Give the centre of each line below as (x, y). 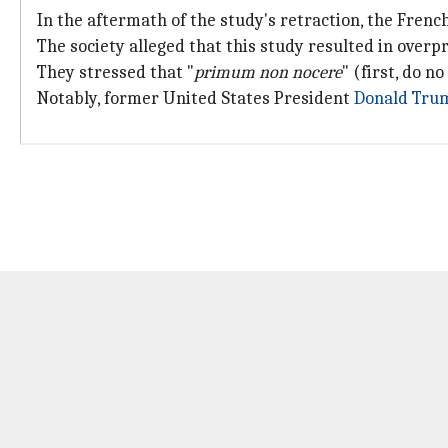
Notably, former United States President (195, 98)
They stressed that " (115, 72)
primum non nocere (268, 72)
